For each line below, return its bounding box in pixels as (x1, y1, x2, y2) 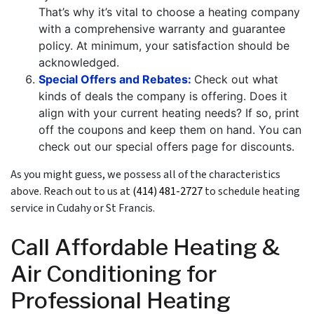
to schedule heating (203, 184, 300, 200)
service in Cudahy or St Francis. (11, 200, 155, 217)
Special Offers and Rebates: (39, 72, 194, 87)
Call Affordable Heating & (11, 233, 280, 261)
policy (39, 39, 70, 53)
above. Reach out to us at (11, 184, 132, 200)
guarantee (232, 22, 285, 36)
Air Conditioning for (11, 260, 217, 288)
